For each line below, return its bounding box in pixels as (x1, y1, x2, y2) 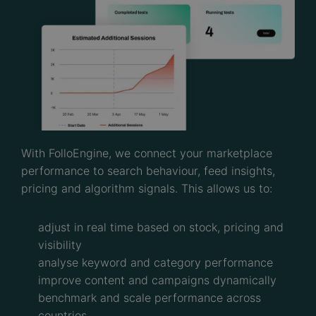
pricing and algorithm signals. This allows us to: (21, 181, 272, 195)
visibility (38, 238, 82, 252)
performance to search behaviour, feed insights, (21, 164, 275, 178)
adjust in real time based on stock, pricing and (38, 220, 284, 234)
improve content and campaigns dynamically (38, 273, 276, 287)
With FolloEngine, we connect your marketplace (21, 146, 272, 160)
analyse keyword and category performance (38, 255, 273, 269)
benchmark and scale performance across (38, 291, 261, 305)
